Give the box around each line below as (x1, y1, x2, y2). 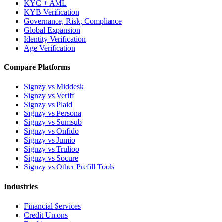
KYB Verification (24, 7, 79, 16)
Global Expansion (24, 25, 80, 34)
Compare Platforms (4, 62, 70, 71)
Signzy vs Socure (24, 154, 78, 163)
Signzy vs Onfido (24, 127, 79, 136)
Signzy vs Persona (24, 109, 81, 118)
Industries (4, 182, 38, 191)
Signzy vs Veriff (24, 91, 74, 100)
